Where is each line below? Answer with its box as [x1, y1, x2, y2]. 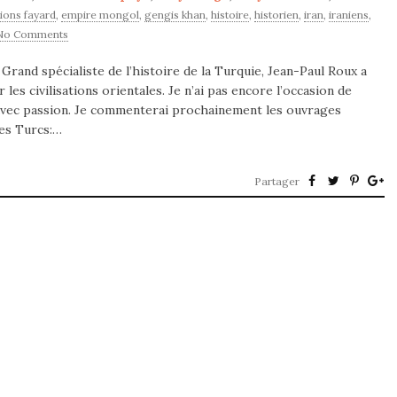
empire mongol [61, 8, 139, 21]
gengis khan [144, 8, 206, 21]
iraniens [329, 8, 369, 21]
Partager [254, 175, 300, 188]
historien [254, 8, 299, 21]
